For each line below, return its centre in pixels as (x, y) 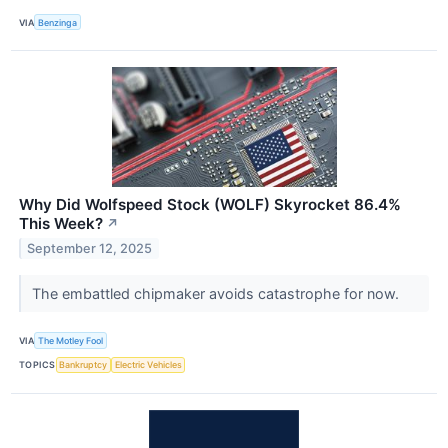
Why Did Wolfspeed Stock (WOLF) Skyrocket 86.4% (210, 205)
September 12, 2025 (90, 249)
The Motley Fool (71, 340)
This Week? (61, 224)
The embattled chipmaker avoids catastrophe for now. (217, 294)
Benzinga (58, 22)
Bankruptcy (83, 365)
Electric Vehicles (148, 365)
